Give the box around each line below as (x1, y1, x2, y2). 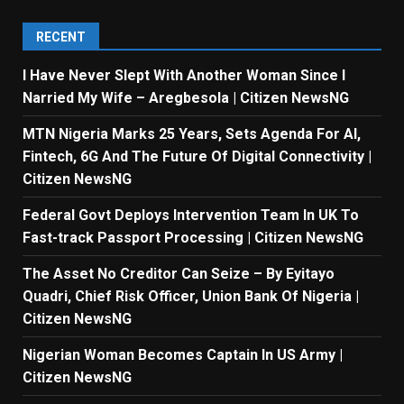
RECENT (36, 29, 86, 44)
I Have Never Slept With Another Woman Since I (23, 66, 345, 84)
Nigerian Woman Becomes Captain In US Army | (23, 345, 343, 363)
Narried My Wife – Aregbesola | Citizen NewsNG (23, 88, 349, 106)
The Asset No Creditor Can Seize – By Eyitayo (23, 264, 335, 282)
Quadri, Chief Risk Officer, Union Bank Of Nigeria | (23, 287, 359, 305)
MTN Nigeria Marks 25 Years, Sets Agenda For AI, (23, 124, 361, 142)
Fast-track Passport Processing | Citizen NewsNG (23, 228, 363, 246)
